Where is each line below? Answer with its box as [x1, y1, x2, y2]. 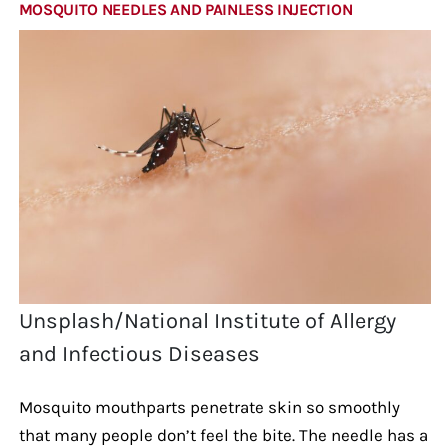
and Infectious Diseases [19, 340, 261, 367]
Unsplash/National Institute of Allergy [19, 307, 397, 334]
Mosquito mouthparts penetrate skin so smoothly [18, 396, 400, 417]
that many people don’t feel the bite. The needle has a [18, 424, 428, 445]
